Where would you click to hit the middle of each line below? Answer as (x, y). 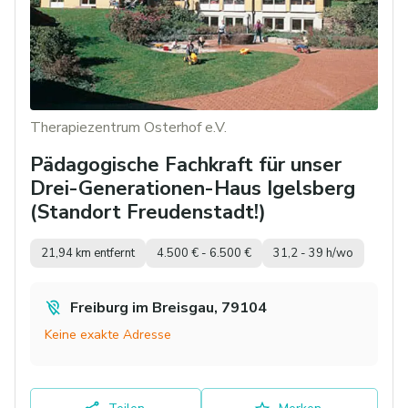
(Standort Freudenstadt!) (148, 213)
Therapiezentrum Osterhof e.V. (128, 128)
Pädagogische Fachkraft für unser (186, 165)
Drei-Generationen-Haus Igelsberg (193, 189)
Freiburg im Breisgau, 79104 (168, 308)
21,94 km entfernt (88, 253)
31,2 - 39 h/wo (313, 253)
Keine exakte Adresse (108, 335)
